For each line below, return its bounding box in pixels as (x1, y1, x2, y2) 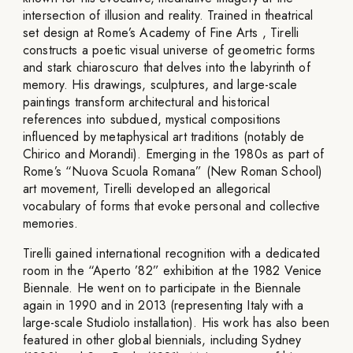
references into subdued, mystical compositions (23, 110, 281, 128)
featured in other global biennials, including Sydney (23, 331, 302, 349)
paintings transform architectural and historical (23, 93, 269, 111)
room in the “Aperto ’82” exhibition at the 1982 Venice (23, 262, 322, 280)
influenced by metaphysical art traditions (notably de (23, 128, 305, 146)
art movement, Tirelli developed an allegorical (23, 180, 271, 198)
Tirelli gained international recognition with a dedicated (23, 244, 321, 262)
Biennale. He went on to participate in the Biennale (23, 279, 302, 297)
